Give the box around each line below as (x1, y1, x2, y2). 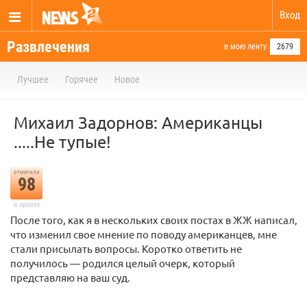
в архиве (13, 200, 40, 209)
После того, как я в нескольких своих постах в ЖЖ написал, (10, 213, 297, 226)
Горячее (65, 74, 98, 85)
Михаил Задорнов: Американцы (14, 112, 262, 132)
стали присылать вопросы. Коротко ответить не (10, 242, 242, 255)
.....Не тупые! (14, 132, 111, 151)
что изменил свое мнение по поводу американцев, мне (10, 228, 277, 241)
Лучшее (17, 74, 49, 85)
